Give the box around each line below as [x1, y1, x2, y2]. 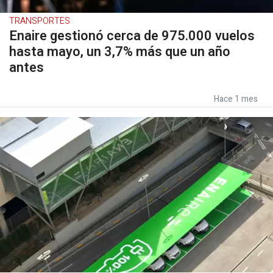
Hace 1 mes [214, 92, 258, 105]
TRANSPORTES [9, 14, 70, 27]
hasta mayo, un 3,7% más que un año [9, 41, 230, 62]
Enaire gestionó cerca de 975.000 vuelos [9, 26, 255, 46]
